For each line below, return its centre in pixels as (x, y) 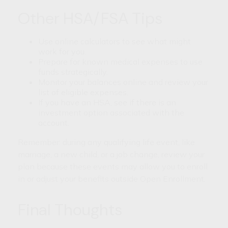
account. (54, 122)
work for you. (62, 51)
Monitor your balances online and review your (123, 82)
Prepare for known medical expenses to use (120, 61)
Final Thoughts (70, 209)
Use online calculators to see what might (115, 41)
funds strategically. (73, 72)
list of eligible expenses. (83, 92)
